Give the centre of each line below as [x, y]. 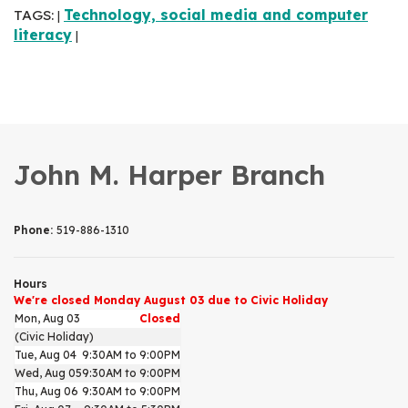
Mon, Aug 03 [47, 318]
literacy [43, 34]
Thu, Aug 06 [46, 391]
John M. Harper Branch [169, 174]
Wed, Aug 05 [48, 372]
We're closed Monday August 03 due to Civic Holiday [171, 300]
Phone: [35, 229]
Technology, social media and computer [216, 14]
